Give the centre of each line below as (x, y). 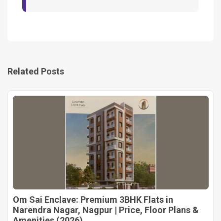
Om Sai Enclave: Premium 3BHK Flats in (93, 199)
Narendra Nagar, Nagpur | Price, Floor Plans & (106, 210)
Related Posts (36, 71)
